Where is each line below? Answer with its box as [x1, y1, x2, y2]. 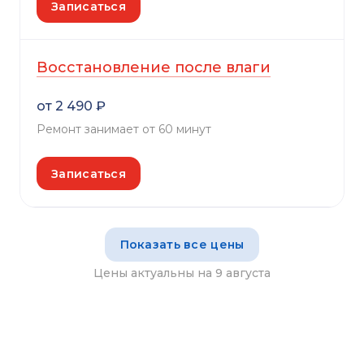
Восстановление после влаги [37, 58, 271, 77]
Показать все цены [119, 237, 245, 253]
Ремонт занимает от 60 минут [37, 122, 211, 137]
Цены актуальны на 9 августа [93, 265, 271, 280]
